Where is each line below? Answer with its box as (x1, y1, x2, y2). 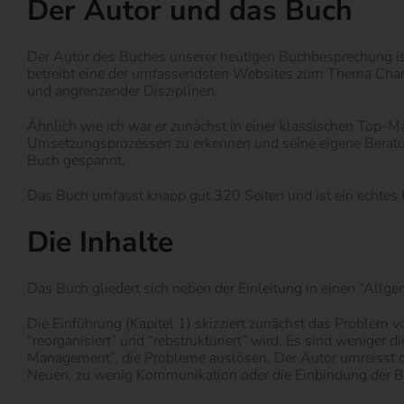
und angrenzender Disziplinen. (27, 80, 218, 101)
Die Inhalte (27, 223, 173, 262)
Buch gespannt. (27, 150, 125, 170)
